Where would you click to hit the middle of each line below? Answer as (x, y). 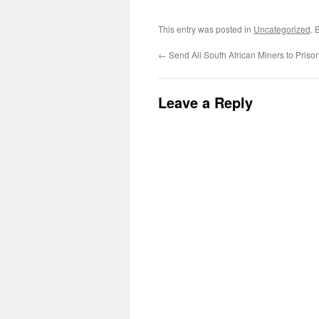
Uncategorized (282, 29)
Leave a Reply (205, 102)
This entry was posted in (206, 29)
